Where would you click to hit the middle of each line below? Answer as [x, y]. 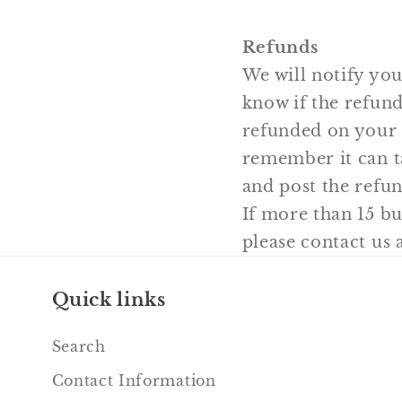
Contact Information [134, 381]
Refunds [280, 47]
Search [79, 347]
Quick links [109, 300]
